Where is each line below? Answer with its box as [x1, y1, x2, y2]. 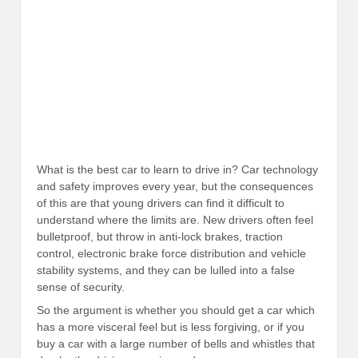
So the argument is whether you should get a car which [37, 304, 315, 317]
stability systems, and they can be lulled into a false [37, 263, 295, 276]
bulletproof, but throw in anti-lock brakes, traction [37, 229, 283, 243]
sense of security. [37, 280, 125, 293]
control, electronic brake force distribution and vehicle [37, 246, 306, 260]
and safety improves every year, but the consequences [37, 179, 313, 193]
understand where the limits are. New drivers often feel [37, 213, 313, 226]
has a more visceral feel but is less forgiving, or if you [37, 320, 304, 334]
